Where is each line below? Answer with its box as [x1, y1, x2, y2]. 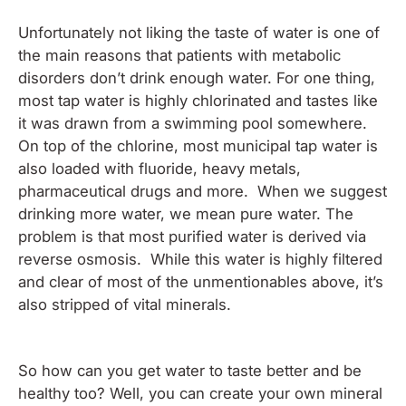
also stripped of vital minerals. [18, 295, 240, 314]
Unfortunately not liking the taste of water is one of [18, 23, 380, 42]
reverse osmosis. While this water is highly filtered [18, 249, 382, 268]
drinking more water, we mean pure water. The [18, 204, 353, 223]
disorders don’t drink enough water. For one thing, [18, 68, 375, 87]
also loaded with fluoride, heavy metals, [18, 159, 301, 178]
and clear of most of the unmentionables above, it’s [18, 272, 383, 291]
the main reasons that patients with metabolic [18, 45, 341, 64]
